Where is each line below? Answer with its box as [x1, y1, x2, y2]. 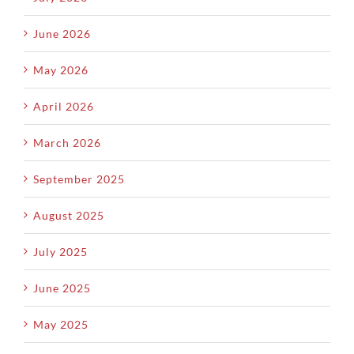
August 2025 [33, 208, 104, 222]
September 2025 [33, 171, 125, 186]
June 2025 [33, 281, 91, 295]
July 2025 [33, 244, 88, 258]
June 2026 [33, 26, 91, 40]
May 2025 [33, 317, 88, 331]
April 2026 [33, 99, 94, 113]
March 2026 [33, 135, 101, 149]
